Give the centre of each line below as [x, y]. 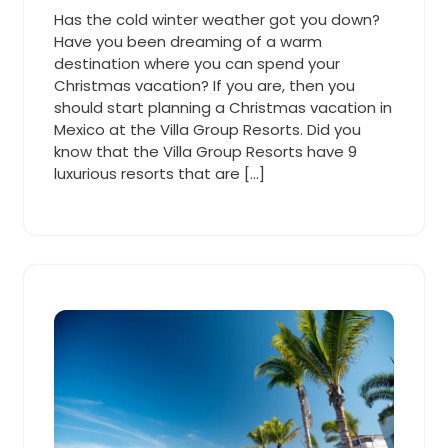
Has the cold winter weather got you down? [217, 19]
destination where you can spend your [197, 63]
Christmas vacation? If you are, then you [204, 85]
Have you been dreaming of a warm [188, 41]
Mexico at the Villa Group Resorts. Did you [207, 129]
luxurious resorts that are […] [159, 173]
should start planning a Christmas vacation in [223, 107]
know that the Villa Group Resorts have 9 [205, 151]
